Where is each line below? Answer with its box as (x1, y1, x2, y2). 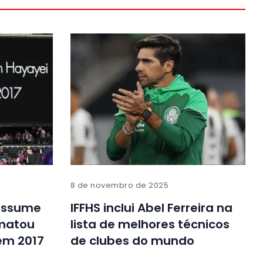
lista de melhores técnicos (70, 215, 230, 232)
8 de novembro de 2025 (70, 179, 169, 191)
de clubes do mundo (70, 232, 194, 249)
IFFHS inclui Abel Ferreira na (70, 199, 232, 216)
